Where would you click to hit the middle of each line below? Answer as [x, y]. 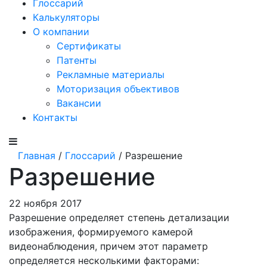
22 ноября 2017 [45, 203]
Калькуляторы [66, 17]
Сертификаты [89, 46]
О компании [61, 32]
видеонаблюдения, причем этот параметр [108, 246]
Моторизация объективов [118, 89]
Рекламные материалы [111, 74]
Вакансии [79, 103]
